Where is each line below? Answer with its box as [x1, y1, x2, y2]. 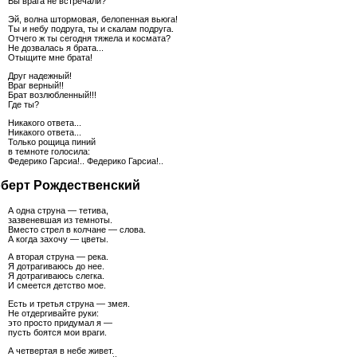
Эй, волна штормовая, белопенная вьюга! [8, 14, 178, 24]
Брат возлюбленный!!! [8, 89, 96, 100]
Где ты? [8, 99, 39, 109]
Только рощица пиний [8, 136, 96, 147]
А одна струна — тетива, [8, 205, 108, 215]
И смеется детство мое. [8, 280, 106, 291]
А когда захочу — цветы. [8, 233, 108, 244]
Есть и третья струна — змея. [8, 299, 130, 309]
